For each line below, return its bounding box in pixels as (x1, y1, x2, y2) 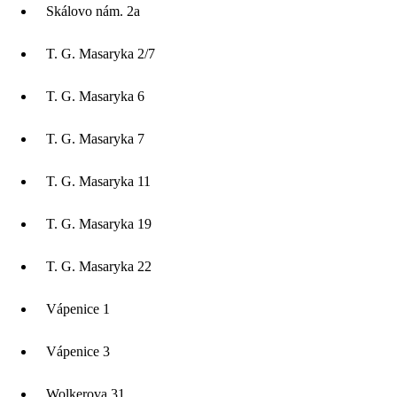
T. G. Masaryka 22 (46, 258, 152, 274)
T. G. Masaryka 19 (46, 215, 152, 231)
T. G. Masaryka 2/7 (46, 45, 155, 61)
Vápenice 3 (46, 343, 110, 359)
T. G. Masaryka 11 (46, 173, 151, 189)
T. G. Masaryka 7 (46, 130, 144, 146)
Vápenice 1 (46, 300, 110, 316)
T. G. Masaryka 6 (46, 88, 144, 104)
